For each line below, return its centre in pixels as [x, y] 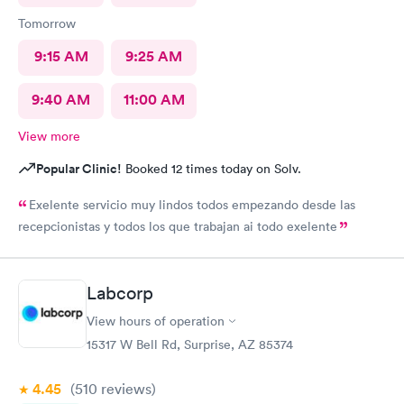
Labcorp [120, 293]
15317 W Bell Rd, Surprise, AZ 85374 [190, 344]
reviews [124, 389]
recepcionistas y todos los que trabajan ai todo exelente [178, 226]
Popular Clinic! [79, 168]
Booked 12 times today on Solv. [211, 168]
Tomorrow [47, 23]
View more [49, 136]
